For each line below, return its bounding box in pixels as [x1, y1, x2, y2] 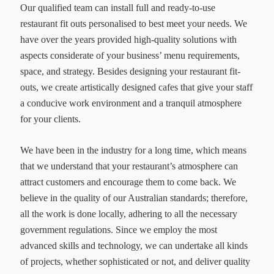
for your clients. [20, 114, 81, 125]
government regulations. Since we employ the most [20, 224, 217, 235]
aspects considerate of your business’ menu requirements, [20, 50, 240, 61]
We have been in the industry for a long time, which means [20, 145, 246, 156]
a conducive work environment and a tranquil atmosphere [20, 98, 242, 109]
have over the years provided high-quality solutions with [20, 34, 237, 45]
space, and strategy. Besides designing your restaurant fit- [20, 66, 240, 77]
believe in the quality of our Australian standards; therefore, [20, 193, 248, 204]
